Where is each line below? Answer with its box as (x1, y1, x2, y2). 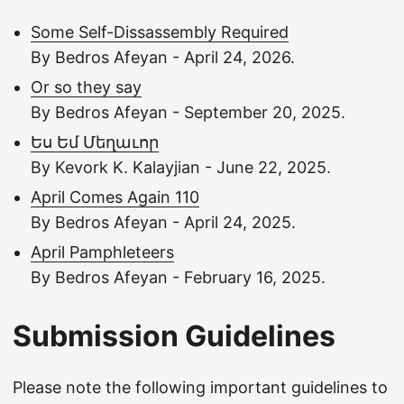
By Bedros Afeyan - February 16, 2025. (31, 268, 326, 287)
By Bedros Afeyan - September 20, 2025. (31, 103, 345, 122)
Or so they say (31, 78, 142, 96)
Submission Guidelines (13, 318, 335, 353)
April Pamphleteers (31, 243, 174, 262)
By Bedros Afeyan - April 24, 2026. (31, 48, 295, 67)
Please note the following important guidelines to (13, 378, 388, 397)
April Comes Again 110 (31, 188, 199, 207)
